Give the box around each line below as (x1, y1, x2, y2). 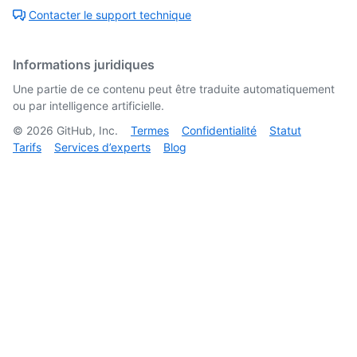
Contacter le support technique (29, 8, 191, 22)
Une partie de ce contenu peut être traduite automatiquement (13, 82, 335, 96)
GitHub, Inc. (53, 124, 118, 138)
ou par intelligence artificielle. (13, 99, 164, 113)
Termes (131, 124, 169, 138)
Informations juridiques (13, 57, 155, 73)
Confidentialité (182, 124, 257, 138)
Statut (269, 124, 301, 138)
